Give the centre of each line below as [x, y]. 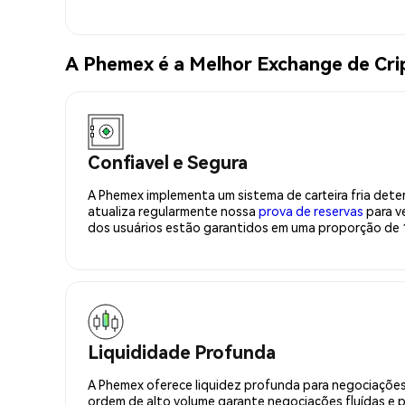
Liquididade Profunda [182, 351]
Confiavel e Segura [168, 161]
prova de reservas [311, 210]
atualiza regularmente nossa [173, 210]
